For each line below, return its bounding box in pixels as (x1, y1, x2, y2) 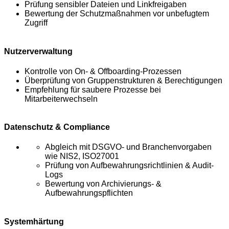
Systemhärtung (4, 217, 64, 226)
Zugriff (25, 18, 48, 28)
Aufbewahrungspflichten (45, 189, 133, 198)
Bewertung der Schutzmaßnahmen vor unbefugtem (25, 9, 209, 18)
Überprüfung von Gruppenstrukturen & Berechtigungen (25, 76, 222, 85)
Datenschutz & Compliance (4, 123, 110, 132)
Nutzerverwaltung (4, 47, 73, 56)
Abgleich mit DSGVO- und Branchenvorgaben (45, 143, 212, 152)
